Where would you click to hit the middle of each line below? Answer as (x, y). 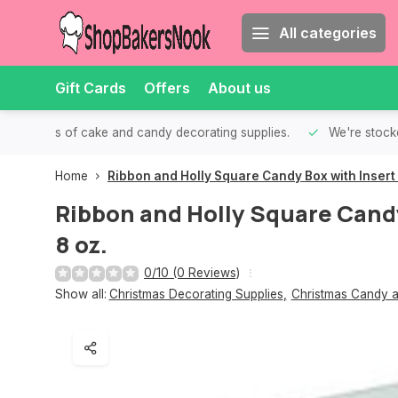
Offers (167, 88)
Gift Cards (91, 88)
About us (239, 88)
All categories (328, 33)
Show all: (81, 294)
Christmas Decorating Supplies (196, 294)
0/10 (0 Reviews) (192, 273)
